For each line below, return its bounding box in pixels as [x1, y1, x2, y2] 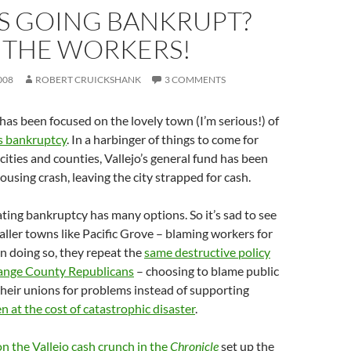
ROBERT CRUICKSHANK [35, 74, 141, 85]
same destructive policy [144, 244, 270, 259]
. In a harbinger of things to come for [67, 132, 259, 147]
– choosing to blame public [134, 263, 279, 278]
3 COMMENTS [165, 74, 226, 85]
